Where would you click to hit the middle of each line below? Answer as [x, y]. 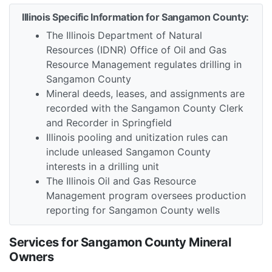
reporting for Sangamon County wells [133, 210]
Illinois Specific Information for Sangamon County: [135, 17]
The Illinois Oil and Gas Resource [121, 181]
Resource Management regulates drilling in [144, 65]
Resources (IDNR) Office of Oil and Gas [136, 50]
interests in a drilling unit [103, 167]
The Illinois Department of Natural [124, 36]
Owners [32, 257]
